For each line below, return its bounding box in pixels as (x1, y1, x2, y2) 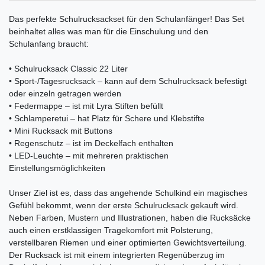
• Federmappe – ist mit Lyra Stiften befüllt (9, 101, 163, 111)
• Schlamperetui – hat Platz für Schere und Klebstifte (9, 113, 205, 123)
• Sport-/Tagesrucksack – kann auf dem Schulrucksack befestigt (9, 76, 247, 86)
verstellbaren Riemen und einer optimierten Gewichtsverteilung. (9, 237, 247, 247)
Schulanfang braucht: (9, 38, 89, 49)
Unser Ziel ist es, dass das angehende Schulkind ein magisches (9, 188, 247, 198)
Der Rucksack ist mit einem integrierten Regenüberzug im (9, 250, 225, 260)
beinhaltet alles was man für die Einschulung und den (9, 26, 208, 36)
